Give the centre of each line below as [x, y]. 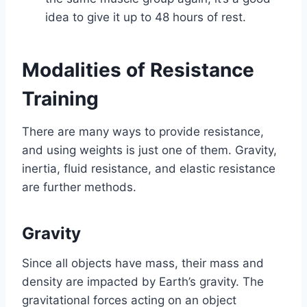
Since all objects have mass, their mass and [143, 263]
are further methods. [79, 187]
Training [60, 98]
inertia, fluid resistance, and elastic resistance [149, 168]
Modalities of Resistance [138, 70]
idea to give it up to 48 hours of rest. [146, 17]
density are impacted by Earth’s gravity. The [143, 281]
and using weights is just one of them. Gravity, [149, 150]
